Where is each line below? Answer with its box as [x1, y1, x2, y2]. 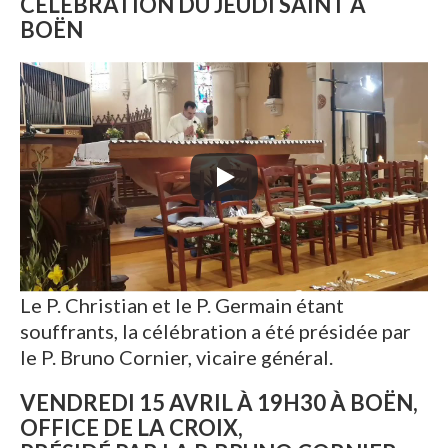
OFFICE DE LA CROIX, [20, 413, 243, 441]
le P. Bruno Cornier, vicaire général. [20, 344, 337, 369]
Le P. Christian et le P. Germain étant [20, 292, 344, 317]
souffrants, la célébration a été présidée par [20, 318, 411, 343]
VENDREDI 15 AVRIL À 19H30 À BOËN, [20, 388, 418, 416]
